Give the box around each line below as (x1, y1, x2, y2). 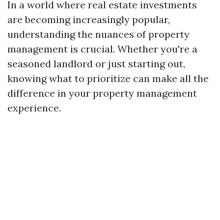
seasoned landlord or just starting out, (7, 57, 185, 70)
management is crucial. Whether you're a (7, 43, 197, 55)
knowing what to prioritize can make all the (7, 72, 209, 84)
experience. (7, 102, 61, 114)
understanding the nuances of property (7, 28, 190, 40)
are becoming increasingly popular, (7, 13, 170, 26)
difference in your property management (7, 87, 197, 99)
